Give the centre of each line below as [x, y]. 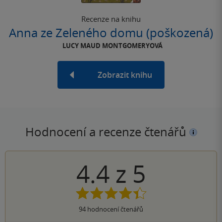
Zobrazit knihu [125, 75]
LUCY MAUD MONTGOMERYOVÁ [112, 46]
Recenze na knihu [111, 19]
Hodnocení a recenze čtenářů [107, 132]
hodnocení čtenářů [114, 209]
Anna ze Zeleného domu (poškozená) [111, 33]
